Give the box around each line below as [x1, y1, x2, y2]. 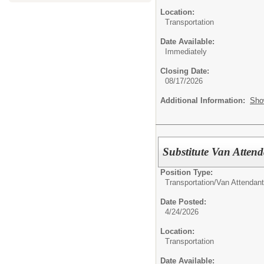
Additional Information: [160, 95, 250, 105]
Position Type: [160, 167, 213, 177]
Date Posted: [160, 197, 206, 206]
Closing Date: [160, 66, 209, 75]
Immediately [165, 47, 207, 56]
